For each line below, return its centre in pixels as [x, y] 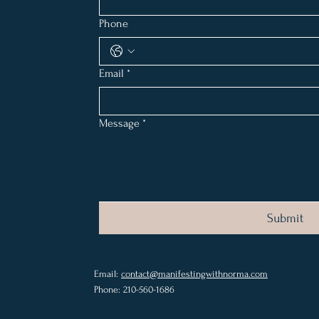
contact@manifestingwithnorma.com [194, 274]
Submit [285, 219]
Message [119, 124]
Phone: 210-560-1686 [134, 290]
